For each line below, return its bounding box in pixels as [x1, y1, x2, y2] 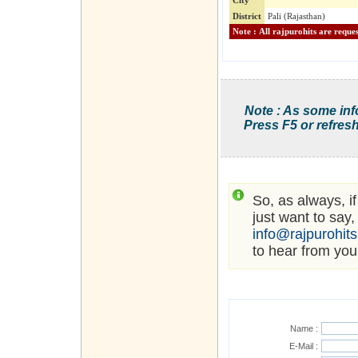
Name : [290, 324, 318, 334]
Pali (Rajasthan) [268, 11, 325, 22]
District [233, 11, 261, 22]
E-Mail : [289, 341, 318, 352]
